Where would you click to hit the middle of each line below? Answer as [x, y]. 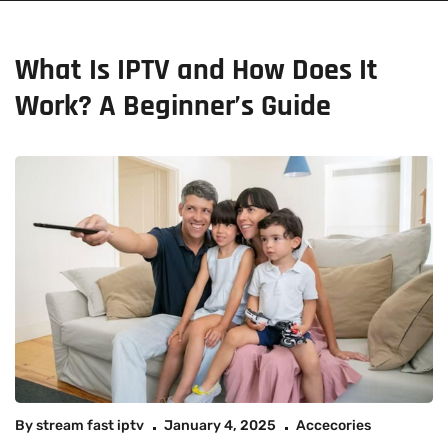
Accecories [333, 426]
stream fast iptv [90, 426]
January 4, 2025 [220, 426]
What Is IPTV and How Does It [196, 70]
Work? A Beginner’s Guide [173, 106]
